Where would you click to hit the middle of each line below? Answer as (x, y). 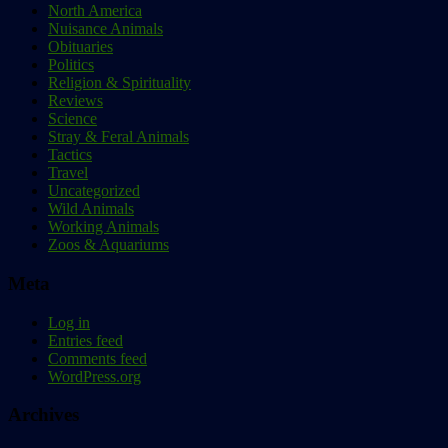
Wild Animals (91, 209)
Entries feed (85, 340)
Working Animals (103, 227)
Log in (69, 322)
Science (72, 119)
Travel (68, 173)
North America (95, 11)
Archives (43, 415)
